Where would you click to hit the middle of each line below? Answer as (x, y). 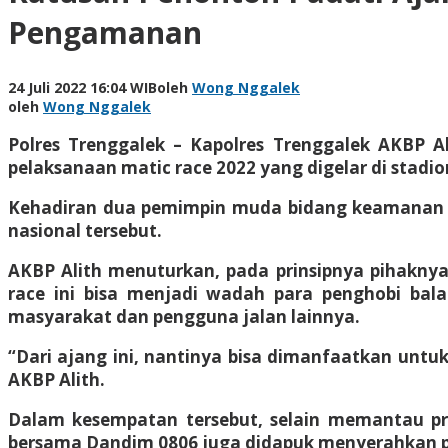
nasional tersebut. (85, 230)
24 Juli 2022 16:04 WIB (82, 87)
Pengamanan (105, 32)
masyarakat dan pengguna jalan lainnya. (184, 316)
